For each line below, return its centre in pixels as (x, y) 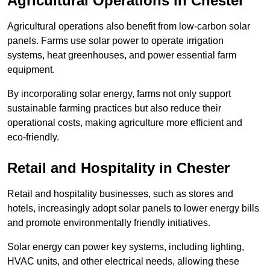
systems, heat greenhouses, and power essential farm (122, 55)
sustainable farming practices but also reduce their (114, 108)
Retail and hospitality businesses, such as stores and (120, 194)
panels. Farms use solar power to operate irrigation (115, 41)
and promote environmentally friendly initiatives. (109, 223)
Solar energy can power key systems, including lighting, (126, 247)
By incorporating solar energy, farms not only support (119, 94)
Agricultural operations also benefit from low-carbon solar (129, 27)
